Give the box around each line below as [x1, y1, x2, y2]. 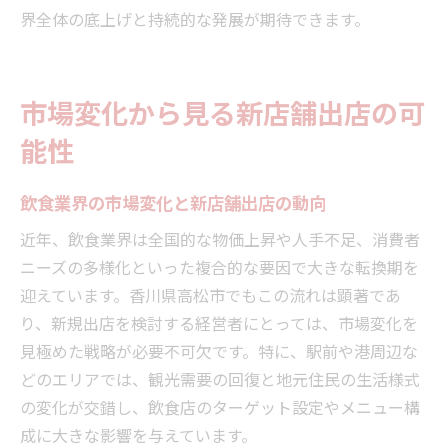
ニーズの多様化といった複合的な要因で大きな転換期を [20, 254, 419, 279]
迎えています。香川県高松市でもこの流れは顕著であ [20, 282, 401, 307]
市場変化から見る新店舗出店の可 [20, 91, 425, 132]
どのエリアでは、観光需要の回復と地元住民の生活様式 [20, 366, 420, 391]
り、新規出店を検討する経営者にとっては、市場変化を [20, 310, 418, 335]
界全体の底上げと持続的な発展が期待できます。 [20, 6, 370, 31]
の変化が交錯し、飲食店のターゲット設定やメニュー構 [20, 394, 420, 419]
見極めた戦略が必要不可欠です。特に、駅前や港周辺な [20, 338, 418, 363]
